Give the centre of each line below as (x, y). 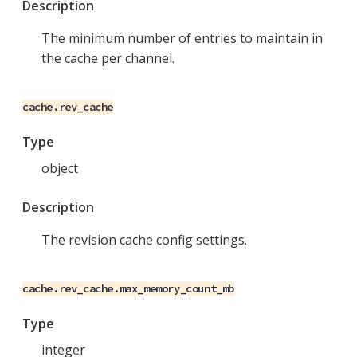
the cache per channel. (108, 59)
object (60, 169)
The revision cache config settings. (144, 240)
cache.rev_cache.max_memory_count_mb (128, 289)
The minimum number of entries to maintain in (182, 39)
